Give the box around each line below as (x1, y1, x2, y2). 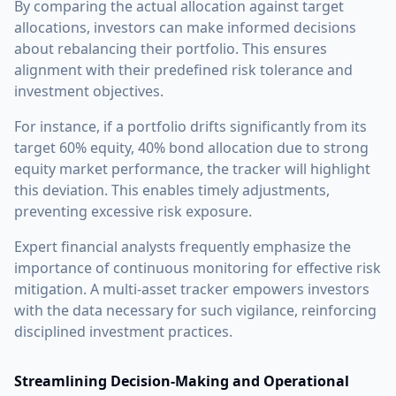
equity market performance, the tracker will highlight (14, 158, 370, 179)
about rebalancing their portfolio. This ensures (14, 38, 327, 58)
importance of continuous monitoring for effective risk (14, 257, 381, 278)
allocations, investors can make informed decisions (14, 17, 356, 37)
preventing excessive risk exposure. (14, 201, 252, 221)
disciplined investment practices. (14, 321, 232, 341)
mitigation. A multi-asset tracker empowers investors (14, 278, 369, 299)
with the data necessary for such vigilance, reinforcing (14, 300, 377, 320)
